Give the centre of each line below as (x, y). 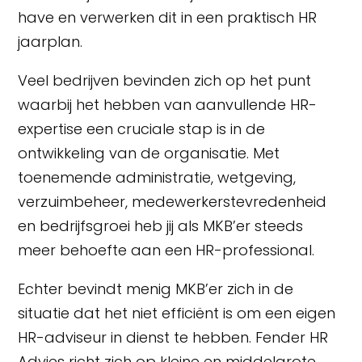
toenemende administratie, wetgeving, (157, 177)
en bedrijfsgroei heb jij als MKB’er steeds (161, 225)
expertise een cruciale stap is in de (142, 128)
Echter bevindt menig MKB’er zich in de (156, 288)
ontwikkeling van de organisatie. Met (149, 153)
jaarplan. (51, 41)
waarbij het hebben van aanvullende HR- (168, 104)
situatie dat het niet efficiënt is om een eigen (177, 313)
